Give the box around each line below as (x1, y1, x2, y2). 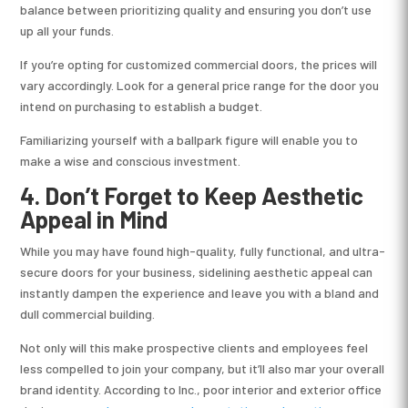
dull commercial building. (20, 305, 156, 321)
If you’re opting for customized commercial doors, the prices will (20, 56, 378, 72)
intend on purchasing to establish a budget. (20, 97, 263, 114)
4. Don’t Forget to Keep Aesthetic (20, 180, 364, 209)
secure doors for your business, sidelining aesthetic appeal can (20, 263, 373, 280)
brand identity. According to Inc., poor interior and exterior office (20, 381, 382, 397)
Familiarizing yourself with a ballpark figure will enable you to (20, 131, 359, 148)
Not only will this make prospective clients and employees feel (20, 339, 369, 355)
